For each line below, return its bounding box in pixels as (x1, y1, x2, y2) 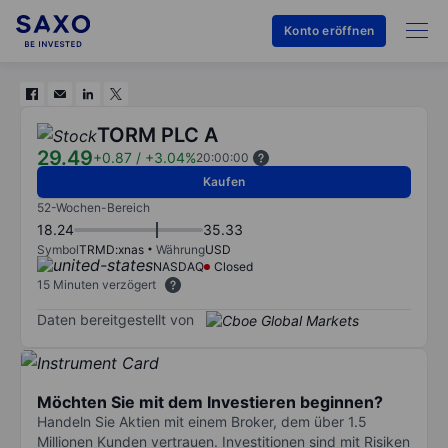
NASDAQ (153, 259, 204, 274)
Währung (156, 242, 205, 257)
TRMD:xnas (79, 242, 144, 257)
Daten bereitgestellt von (37, 310, 194, 328)
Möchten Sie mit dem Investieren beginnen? (37, 391, 383, 412)
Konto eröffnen (284, 23, 374, 38)
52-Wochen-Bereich (37, 200, 150, 215)
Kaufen (202, 174, 246, 189)
